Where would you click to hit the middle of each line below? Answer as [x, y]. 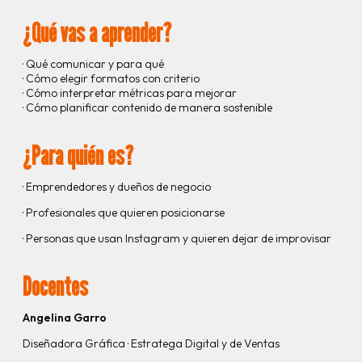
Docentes [55, 287]
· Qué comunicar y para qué [93, 64]
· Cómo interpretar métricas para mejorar [130, 93]
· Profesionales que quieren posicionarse [124, 213]
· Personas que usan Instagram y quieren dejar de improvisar [177, 239]
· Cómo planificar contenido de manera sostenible [147, 108]
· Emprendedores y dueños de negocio [117, 187]
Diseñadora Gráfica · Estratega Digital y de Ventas [151, 344]
